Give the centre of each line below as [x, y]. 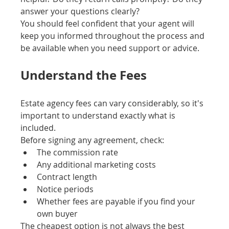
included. [38, 128]
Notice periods [65, 189]
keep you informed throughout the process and [114, 36]
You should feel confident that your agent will [109, 24]
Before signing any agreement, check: [93, 140]
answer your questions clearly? [80, 12]
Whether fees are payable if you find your [117, 202]
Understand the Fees [84, 75]
